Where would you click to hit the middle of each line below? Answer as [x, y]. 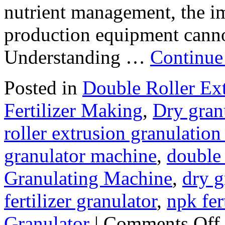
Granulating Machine [88, 178]
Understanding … [77, 57]
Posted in [41, 87]
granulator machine [80, 155]
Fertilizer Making [73, 110]
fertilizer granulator [80, 200]
